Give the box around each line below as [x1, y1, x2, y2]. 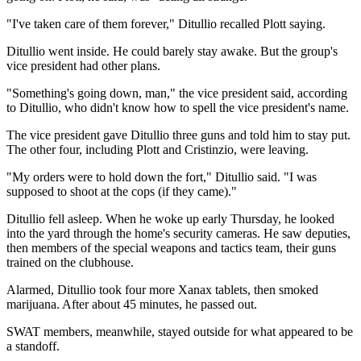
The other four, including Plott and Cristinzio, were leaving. [6, 142, 309, 156]
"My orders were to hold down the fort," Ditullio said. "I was [6, 169, 317, 184]
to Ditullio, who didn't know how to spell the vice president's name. [6, 100, 349, 114]
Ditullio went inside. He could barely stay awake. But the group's [6, 44, 338, 58]
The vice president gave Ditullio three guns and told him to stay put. [6, 127, 351, 142]
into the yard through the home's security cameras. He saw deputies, [6, 226, 351, 240]
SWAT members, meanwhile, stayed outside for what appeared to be [6, 324, 353, 338]
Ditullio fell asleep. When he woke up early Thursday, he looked [6, 211, 334, 226]
